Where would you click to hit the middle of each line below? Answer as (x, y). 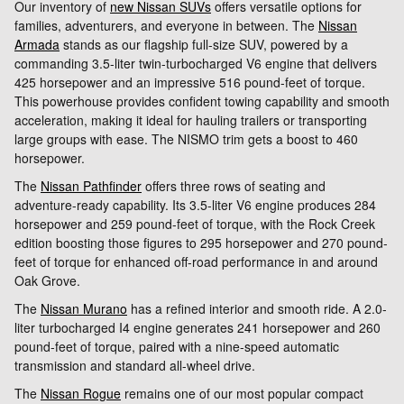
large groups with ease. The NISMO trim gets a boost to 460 (186, 139)
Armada (37, 45)
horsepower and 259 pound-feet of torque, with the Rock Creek (195, 224)
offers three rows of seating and (234, 186)
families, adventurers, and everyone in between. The (166, 26)
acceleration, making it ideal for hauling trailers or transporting (191, 120)
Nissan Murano (84, 309)
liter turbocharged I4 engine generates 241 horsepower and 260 (197, 328)
